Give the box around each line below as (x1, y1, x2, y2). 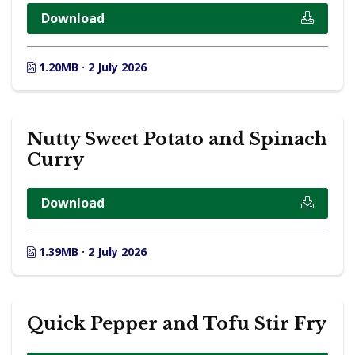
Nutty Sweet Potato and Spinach (27, 128, 327, 150)
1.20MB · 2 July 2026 (36, 59, 147, 74)
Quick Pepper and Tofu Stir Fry (27, 313, 326, 335)
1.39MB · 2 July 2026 (36, 244, 147, 260)
